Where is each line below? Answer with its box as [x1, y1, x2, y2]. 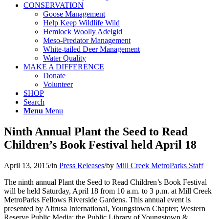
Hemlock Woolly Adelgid [43, 27, 122, 36]
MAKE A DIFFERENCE [23, 63, 104, 71]
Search [23, 98, 44, 106]
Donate [43, 71, 66, 80]
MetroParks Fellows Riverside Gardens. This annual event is [4, 195, 191, 204]
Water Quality [43, 54, 86, 62]
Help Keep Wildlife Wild [43, 19, 120, 27]
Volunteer [43, 80, 73, 88]
